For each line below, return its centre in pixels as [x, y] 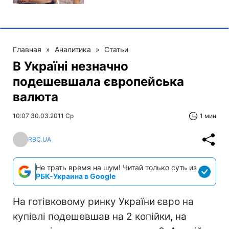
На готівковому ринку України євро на [103, 201]
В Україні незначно [71, 66]
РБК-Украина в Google [76, 176]
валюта [36, 97]
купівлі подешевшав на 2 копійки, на [100, 216]
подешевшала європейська [98, 81]
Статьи [116, 49]
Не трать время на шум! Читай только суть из [116, 167]
